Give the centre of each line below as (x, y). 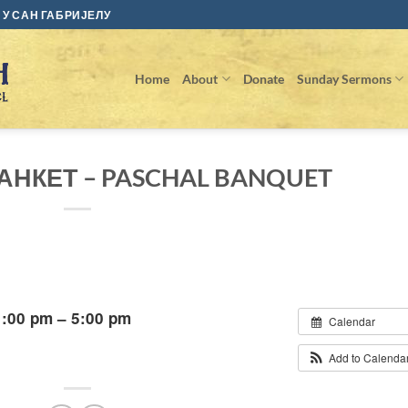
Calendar (352, 321)
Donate (263, 78)
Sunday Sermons (344, 78)
